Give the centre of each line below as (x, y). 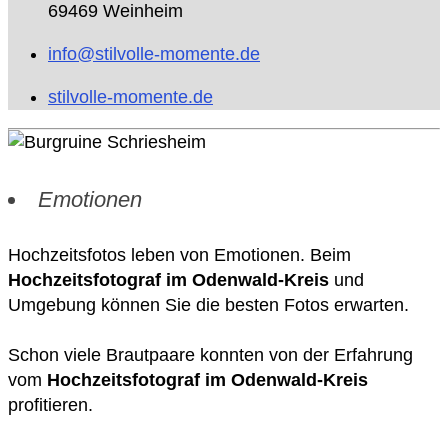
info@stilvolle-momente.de (154, 54)
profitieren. (50, 404)
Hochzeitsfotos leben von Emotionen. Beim (179, 254)
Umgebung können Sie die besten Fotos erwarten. (208, 304)
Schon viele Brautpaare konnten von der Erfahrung (210, 354)
